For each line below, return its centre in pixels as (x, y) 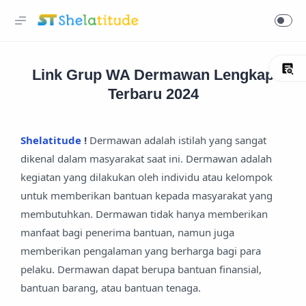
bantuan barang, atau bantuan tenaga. (111, 288)
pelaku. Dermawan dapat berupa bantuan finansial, (141, 269)
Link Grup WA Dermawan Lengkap (153, 75)
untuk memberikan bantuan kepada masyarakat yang (147, 195)
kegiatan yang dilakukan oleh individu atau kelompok (147, 177)
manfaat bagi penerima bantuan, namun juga (127, 232)
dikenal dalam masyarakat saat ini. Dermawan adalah (146, 158)
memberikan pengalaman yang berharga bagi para (141, 251)
